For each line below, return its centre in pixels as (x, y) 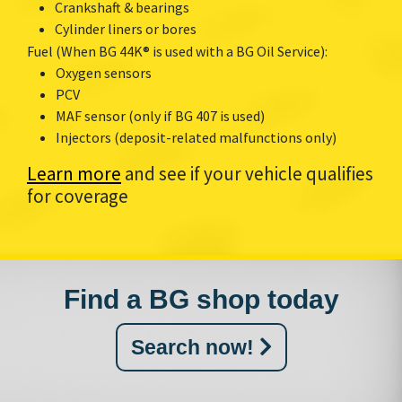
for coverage (78, 196)
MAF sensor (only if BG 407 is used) (160, 115)
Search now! (195, 347)
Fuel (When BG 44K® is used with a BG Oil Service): (177, 51)
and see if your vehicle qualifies (247, 173)
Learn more (74, 173)
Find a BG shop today (201, 299)
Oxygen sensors (104, 72)
